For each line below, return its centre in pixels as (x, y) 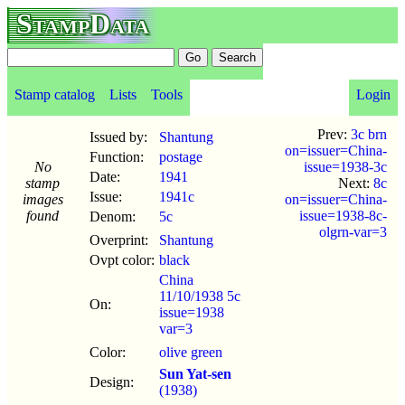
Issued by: (118, 137)
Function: (117, 157)
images (42, 199)
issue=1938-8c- (343, 216)
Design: (112, 382)
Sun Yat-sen (195, 374)
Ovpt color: (122, 260)
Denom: (113, 217)
